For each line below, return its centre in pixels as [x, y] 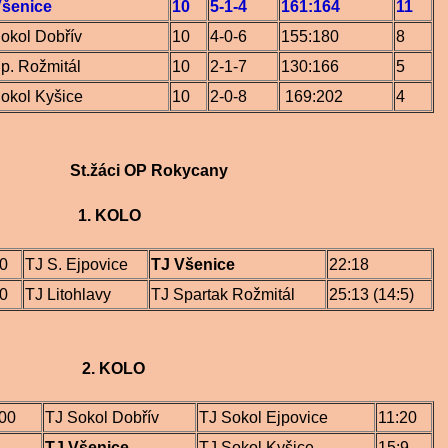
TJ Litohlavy [68, 294]
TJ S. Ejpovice [76, 264]
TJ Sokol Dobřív [102, 417]
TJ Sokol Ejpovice [265, 417]
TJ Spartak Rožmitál [225, 294]
